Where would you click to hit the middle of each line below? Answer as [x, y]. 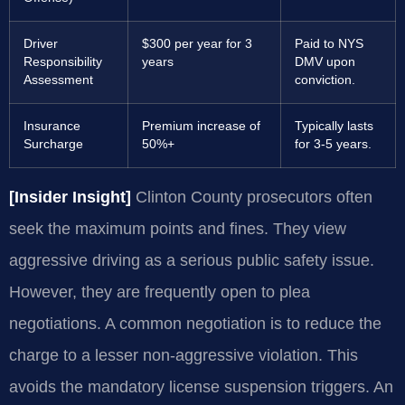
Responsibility [63, 61]
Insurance [52, 126]
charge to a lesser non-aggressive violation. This [184, 355]
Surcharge [53, 144]
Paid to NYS [329, 43]
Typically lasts [334, 126]
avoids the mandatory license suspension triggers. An [201, 386]
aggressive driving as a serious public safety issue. [192, 260]
